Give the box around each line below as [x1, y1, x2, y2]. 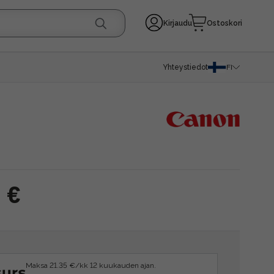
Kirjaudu [163, 19, 193, 28]
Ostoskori [207, 19, 243, 28]
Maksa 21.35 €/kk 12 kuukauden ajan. [25, 261, 156, 270]
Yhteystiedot [163, 63, 208, 72]
